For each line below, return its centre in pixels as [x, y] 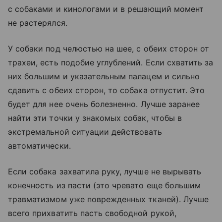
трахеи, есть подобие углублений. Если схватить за [111, 62]
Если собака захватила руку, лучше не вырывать [105, 171]
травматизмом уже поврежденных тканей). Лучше [109, 199]
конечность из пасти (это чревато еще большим [105, 185]
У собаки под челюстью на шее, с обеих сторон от [109, 49]
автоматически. [39, 146]
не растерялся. [38, 23]
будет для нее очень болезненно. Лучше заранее [104, 104]
